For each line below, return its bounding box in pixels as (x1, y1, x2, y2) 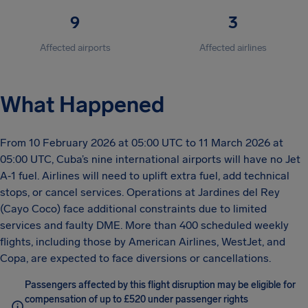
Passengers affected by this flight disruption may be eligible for (25, 279, 296, 291)
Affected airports (39, 42, 111, 54)
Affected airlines (199, 42, 267, 54)
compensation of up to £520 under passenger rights (25, 294, 248, 305)
